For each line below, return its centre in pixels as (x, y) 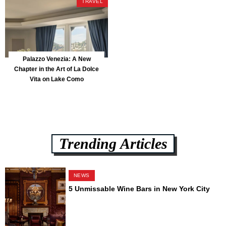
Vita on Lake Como (56, 79)
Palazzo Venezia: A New (56, 59)
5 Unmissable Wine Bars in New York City (139, 188)
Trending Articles (113, 143)
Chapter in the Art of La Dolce (56, 69)
